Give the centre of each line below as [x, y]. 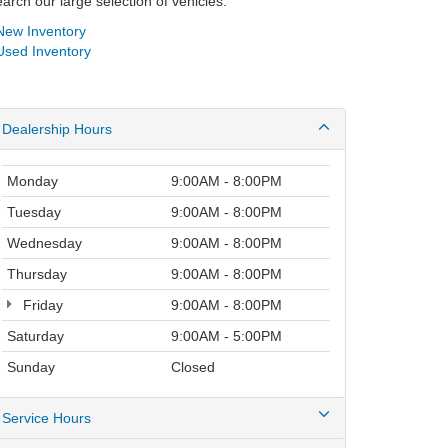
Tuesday [34, 212]
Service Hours [46, 418]
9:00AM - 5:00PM [226, 336]
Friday [41, 305]
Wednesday [44, 243]
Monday [32, 181]
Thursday [37, 274]
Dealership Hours [57, 129]
